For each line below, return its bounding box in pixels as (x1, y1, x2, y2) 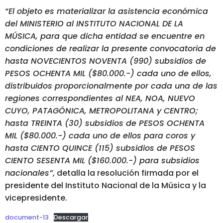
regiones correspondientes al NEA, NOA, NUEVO (5, 93, 195, 105)
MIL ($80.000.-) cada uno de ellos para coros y (5, 130, 195, 142)
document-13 (5, 213, 49, 222)
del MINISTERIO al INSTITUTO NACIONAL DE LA (5, 18, 183, 30)
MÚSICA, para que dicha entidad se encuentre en (5, 30, 205, 42)
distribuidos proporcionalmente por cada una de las (5, 80, 218, 92)
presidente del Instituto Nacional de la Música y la (5, 180, 206, 192)
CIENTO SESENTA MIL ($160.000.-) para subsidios (5, 155, 200, 167)
